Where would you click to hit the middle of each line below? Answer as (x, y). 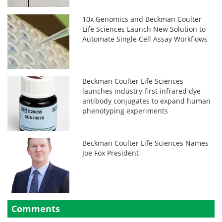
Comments (36, 208)
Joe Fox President (111, 153)
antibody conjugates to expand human (147, 101)
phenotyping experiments (125, 111)
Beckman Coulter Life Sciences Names (146, 143)
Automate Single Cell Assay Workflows (145, 39)
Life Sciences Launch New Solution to (144, 29)
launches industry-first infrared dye (142, 91)
